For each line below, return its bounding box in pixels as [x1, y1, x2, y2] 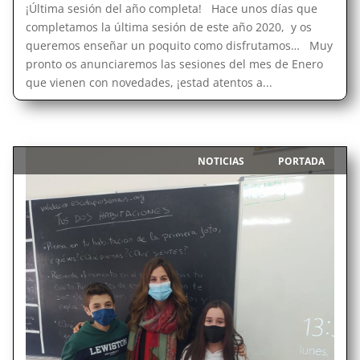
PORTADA [278, 153, 325, 168]
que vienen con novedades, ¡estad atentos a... [25, 74, 272, 90]
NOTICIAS [198, 153, 245, 168]
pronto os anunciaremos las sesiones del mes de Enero [25, 55, 323, 72]
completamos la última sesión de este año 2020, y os [25, 18, 312, 35]
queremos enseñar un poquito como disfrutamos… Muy [25, 37, 333, 53]
